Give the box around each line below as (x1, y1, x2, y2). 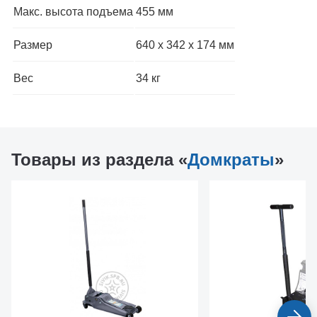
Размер (13, 39, 52, 51)
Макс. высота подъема (13, 6, 133, 18)
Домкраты (188, 150, 275, 169)
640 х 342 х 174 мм (136, 39, 234, 51)
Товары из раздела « (11, 150, 188, 169)
